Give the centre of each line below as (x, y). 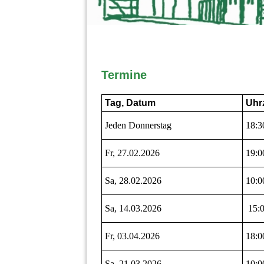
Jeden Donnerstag (138, 126)
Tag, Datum (130, 103)
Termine (124, 75)
